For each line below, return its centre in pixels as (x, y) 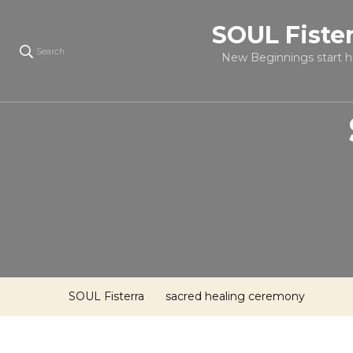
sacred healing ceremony (235, 296)
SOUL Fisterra (106, 296)
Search (50, 52)
